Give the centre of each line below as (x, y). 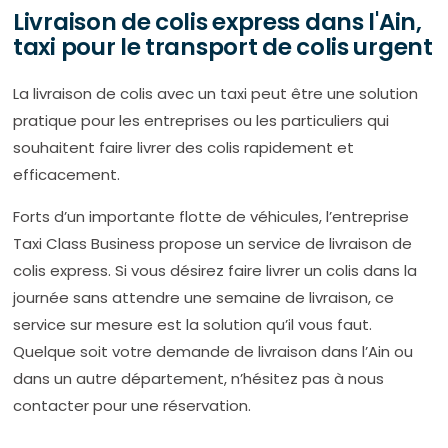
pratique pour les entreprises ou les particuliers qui (201, 121)
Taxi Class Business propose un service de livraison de (212, 244)
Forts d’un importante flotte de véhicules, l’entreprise (211, 217)
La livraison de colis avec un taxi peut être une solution (215, 94)
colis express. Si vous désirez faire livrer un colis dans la (215, 271)
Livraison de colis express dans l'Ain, (217, 22)
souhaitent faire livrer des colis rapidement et (183, 148)
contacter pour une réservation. (132, 406)
